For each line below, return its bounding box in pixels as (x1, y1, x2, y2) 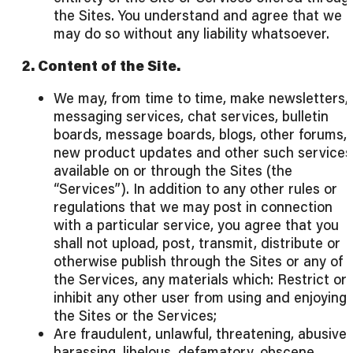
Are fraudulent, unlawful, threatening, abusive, (54, 324, 350, 344)
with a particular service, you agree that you (54, 215, 339, 235)
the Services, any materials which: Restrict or (54, 269, 347, 289)
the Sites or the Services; (54, 306, 217, 325)
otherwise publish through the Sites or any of (54, 251, 343, 271)
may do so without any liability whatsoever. (54, 24, 329, 43)
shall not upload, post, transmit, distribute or (54, 233, 340, 253)
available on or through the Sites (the (54, 161, 292, 180)
